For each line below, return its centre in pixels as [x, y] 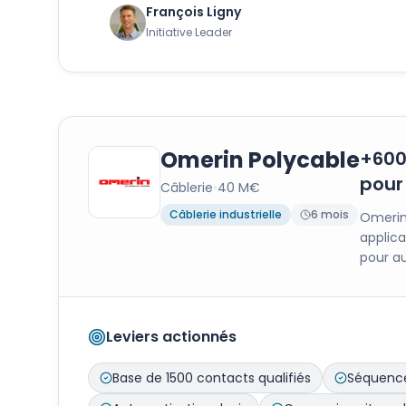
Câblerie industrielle [226, 214]
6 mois [330, 214]
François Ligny [193, 12]
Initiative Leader [189, 32]
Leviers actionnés [171, 337]
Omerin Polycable [260, 160]
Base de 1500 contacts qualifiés [212, 378]
